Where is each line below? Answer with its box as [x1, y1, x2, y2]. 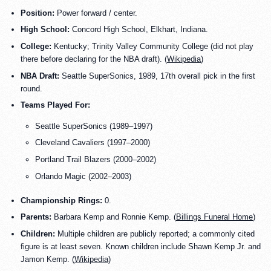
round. [21, 83, 42, 93]
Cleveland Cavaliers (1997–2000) [35, 138, 150, 148]
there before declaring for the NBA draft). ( [21, 54, 167, 64]
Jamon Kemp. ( [21, 254, 74, 264]
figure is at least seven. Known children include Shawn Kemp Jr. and [21, 241, 261, 251]
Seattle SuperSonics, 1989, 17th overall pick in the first [59, 71, 255, 80]
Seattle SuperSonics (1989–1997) [35, 121, 152, 131]
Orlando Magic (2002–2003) [35, 171, 131, 181]
